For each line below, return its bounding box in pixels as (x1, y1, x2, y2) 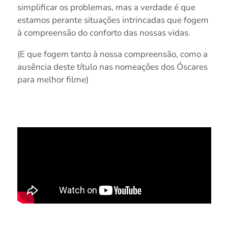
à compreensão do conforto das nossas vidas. (17, 26, 190, 39)
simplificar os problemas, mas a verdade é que (17, 1, 195, 13)
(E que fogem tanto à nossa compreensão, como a (17, 48, 208, 60)
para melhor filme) (17, 73, 89, 85)
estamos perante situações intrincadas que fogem (17, 14, 209, 26)
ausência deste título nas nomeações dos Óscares (17, 61, 208, 73)
